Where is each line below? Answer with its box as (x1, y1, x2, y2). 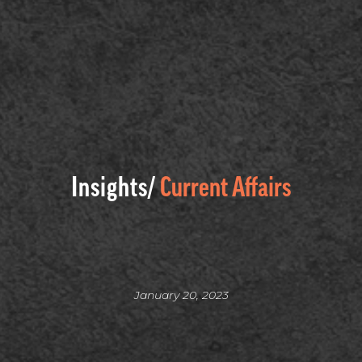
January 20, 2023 (133, 288, 229, 302)
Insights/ (71, 174, 156, 201)
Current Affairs (160, 174, 291, 201)
